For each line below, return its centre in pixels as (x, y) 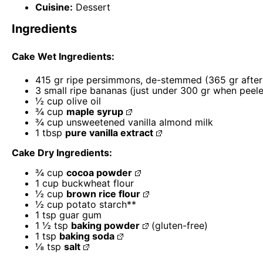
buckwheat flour (96, 183)
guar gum (79, 215)
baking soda (87, 236)
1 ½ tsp (52, 226)
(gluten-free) (178, 226)
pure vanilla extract (109, 133)
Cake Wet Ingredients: (63, 56)
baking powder (105, 226)
